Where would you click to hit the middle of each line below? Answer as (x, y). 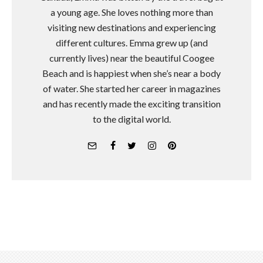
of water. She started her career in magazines (131, 89)
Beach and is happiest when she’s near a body (131, 73)
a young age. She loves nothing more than (131, 12)
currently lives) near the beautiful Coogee (131, 58)
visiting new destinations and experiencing (131, 28)
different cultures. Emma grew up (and (131, 43)
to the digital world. (131, 119)
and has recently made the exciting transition (131, 104)
